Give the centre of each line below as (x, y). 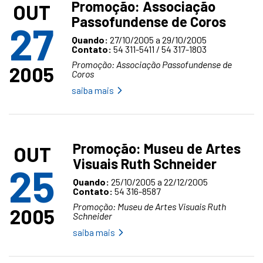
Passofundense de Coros (149, 21)
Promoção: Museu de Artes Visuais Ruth (149, 206)
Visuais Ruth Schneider (145, 163)
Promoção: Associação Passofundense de (152, 64)
